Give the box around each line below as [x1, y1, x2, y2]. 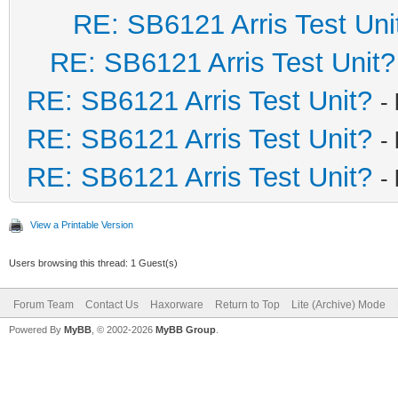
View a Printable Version [30, 219, 133, 230]
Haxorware [150, 298, 203, 311]
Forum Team [13, 298, 74, 311]
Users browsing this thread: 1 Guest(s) [9, 257, 178, 268]
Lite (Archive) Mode [291, 298, 386, 311]
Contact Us [85, 298, 139, 311]
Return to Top [215, 298, 280, 311]
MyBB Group [155, 323, 216, 335]
